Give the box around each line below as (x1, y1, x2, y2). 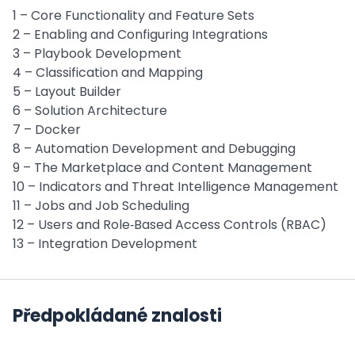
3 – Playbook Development (13, 44, 181, 63)
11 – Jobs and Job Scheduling (13, 197, 189, 215)
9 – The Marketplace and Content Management (13, 158, 312, 177)
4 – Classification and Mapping (13, 63, 203, 82)
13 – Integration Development (13, 235, 197, 253)
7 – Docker (13, 120, 81, 139)
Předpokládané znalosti (13, 303, 222, 328)
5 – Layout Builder (13, 82, 121, 101)
